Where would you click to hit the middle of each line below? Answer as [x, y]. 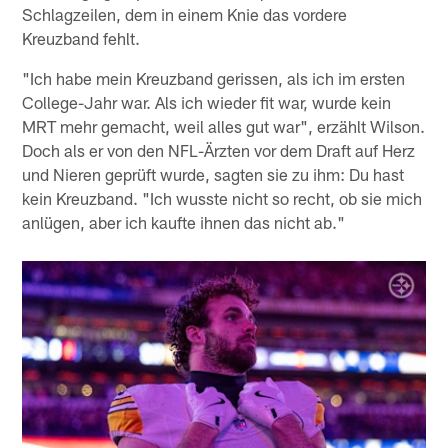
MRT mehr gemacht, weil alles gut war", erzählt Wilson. [224, 126]
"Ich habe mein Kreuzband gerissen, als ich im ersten [214, 78]
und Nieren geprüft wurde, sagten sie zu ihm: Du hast [213, 174]
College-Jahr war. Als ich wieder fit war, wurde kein [207, 102]
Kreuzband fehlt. [81, 38]
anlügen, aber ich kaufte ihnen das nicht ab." [184, 222]
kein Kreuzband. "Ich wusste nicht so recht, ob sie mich [222, 198]
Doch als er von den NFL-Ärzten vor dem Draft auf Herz [219, 150]
